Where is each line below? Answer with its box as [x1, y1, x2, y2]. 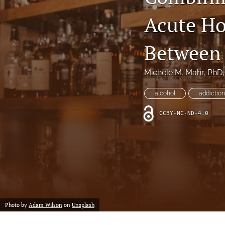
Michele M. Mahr [144, 68, 203, 78]
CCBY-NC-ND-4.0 [159, 110, 208, 117]
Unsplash [72, 201, 94, 208]
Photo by [5, 201, 29, 208]
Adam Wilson [29, 201, 62, 208]
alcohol [155, 90, 175, 97]
